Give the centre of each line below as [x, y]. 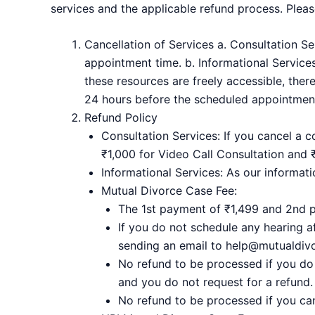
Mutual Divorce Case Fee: [169, 191]
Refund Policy [121, 118]
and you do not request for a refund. [216, 282]
